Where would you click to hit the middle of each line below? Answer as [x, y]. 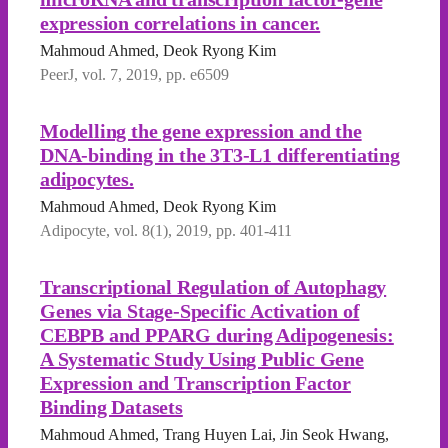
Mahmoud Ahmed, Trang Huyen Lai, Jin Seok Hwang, [214, 434]
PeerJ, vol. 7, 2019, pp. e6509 [134, 74]
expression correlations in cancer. [180, 23]
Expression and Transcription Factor [195, 383]
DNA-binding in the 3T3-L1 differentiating [220, 155]
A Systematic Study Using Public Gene [202, 359]
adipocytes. [87, 179]
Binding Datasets [111, 407]
